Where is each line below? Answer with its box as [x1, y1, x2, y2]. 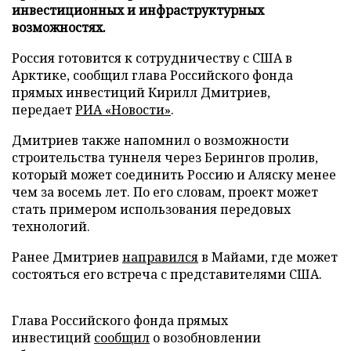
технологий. [12, 217, 90, 235]
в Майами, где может [198, 248, 338, 266]
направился [122, 248, 198, 266]
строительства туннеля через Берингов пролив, [12, 148, 318, 166]
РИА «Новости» [75, 100, 171, 118]
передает [12, 100, 75, 118]
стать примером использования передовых [12, 200, 291, 218]
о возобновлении [150, 328, 261, 346]
